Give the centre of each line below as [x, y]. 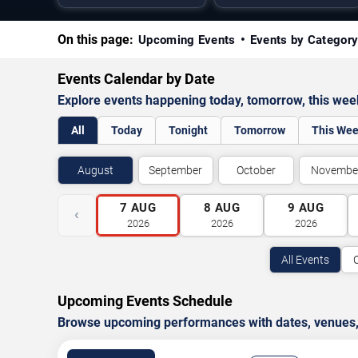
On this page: [95, 40]
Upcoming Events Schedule [145, 301]
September [176, 170]
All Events [305, 260]
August [95, 170]
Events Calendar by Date [136, 79]
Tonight [188, 130]
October [256, 170]
